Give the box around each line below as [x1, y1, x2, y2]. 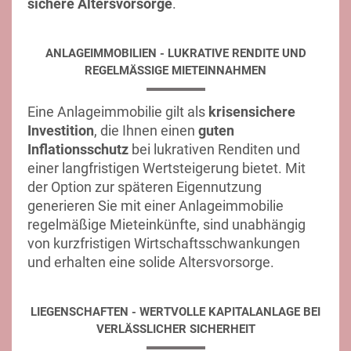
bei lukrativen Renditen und [128, 141, 300, 157]
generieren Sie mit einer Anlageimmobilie [27, 197, 284, 214]
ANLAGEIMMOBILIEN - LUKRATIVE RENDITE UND [45, 46, 306, 60]
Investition [27, 122, 94, 139]
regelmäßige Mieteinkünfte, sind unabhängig [27, 216, 306, 233]
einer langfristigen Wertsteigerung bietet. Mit [27, 160, 306, 176]
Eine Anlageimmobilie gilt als [27, 103, 208, 120]
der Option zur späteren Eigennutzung [27, 179, 262, 195]
